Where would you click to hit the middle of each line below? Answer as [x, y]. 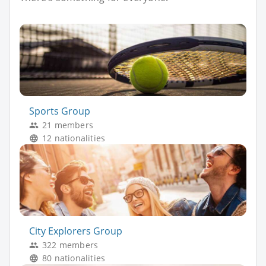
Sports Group [60, 111]
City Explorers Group [76, 231]
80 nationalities [74, 258]
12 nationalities [74, 138]
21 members [68, 125]
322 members [70, 245]
